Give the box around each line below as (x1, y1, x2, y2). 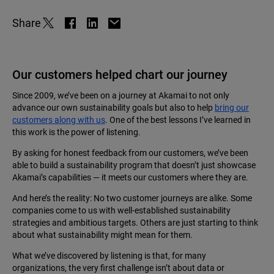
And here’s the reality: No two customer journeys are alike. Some (12, 193, 252, 204)
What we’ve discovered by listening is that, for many (12, 251, 206, 261)
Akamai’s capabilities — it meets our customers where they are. (12, 172, 248, 183)
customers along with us (12, 115, 105, 125)
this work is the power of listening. (12, 127, 141, 138)
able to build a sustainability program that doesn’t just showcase (12, 160, 256, 171)
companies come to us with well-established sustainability (12, 206, 231, 216)
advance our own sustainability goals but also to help (12, 103, 215, 113)
